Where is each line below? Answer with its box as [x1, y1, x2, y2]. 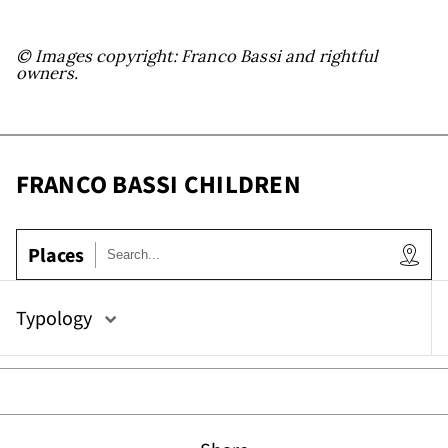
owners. [15, 61, 78, 84]
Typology [15, 305, 92, 332]
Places [27, 241, 84, 268]
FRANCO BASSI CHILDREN [15, 168, 301, 200]
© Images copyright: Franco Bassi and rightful [15, 44, 379, 67]
